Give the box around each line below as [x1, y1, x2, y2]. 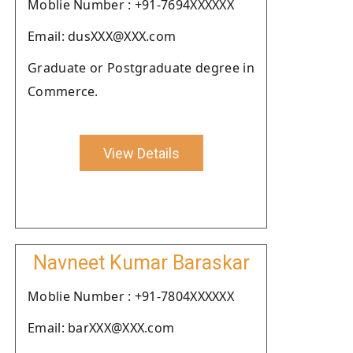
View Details [102, 144, 180, 162]
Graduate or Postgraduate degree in [28, 59, 255, 76]
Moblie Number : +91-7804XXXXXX [28, 288, 234, 305]
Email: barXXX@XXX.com [28, 319, 175, 336]
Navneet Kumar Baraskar [32, 251, 250, 274]
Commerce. [28, 83, 98, 100]
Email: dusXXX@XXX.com [28, 28, 176, 45]
